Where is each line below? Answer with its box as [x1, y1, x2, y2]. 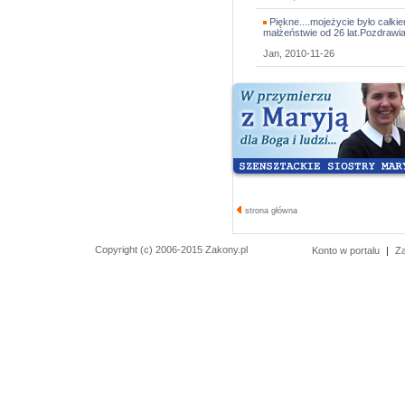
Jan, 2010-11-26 [263, 48, 334, 59]
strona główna [242, 206, 297, 215]
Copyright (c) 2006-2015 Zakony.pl [95, 244, 248, 255]
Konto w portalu [312, 245, 380, 256]
